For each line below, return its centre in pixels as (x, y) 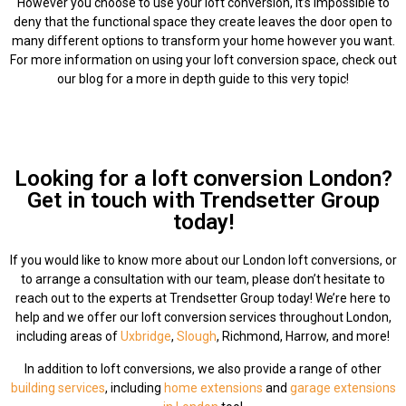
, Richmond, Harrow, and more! (303, 337)
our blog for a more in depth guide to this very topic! (203, 78)
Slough (197, 337)
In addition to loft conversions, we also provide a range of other (203, 368)
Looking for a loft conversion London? (203, 179)
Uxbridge (146, 337)
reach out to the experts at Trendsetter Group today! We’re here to (203, 299)
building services (58, 387)
